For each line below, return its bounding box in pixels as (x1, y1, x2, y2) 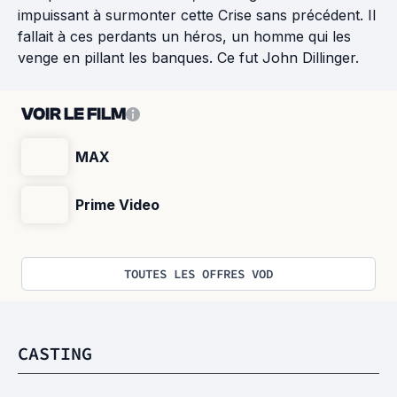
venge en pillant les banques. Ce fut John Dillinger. (18, 49, 359, 66)
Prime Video (75, 196, 160, 214)
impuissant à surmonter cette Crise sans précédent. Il (18, 6, 376, 24)
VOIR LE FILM (21, 104, 126, 124)
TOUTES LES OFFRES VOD (124, 266, 273, 282)
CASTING (18, 342, 92, 364)
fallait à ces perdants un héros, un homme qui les (18, 27, 351, 45)
